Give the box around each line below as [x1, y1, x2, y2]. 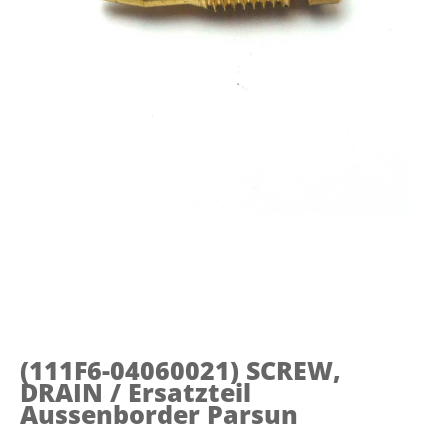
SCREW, [246, 352, 341, 387]
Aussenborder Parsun [20, 396, 298, 431]
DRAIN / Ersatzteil [20, 374, 251, 409]
